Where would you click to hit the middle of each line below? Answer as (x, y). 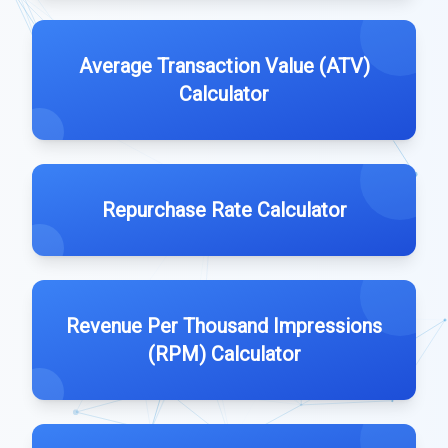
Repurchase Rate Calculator (224, 210)
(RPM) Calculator (224, 354)
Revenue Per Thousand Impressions (224, 326)
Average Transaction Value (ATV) (224, 66)
